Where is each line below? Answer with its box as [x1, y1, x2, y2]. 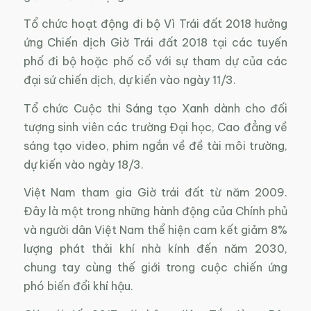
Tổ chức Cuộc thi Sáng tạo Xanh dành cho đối [23, 101, 288, 115]
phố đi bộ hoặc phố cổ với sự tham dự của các [23, 54, 288, 69]
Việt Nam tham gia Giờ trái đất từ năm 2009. [23, 185, 288, 200]
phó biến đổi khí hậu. [23, 279, 133, 294]
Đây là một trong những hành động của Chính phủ [23, 204, 288, 219]
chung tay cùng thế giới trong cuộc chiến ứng [23, 260, 288, 275]
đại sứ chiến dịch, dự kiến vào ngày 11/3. [23, 73, 236, 87]
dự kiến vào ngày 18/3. [23, 157, 144, 171]
